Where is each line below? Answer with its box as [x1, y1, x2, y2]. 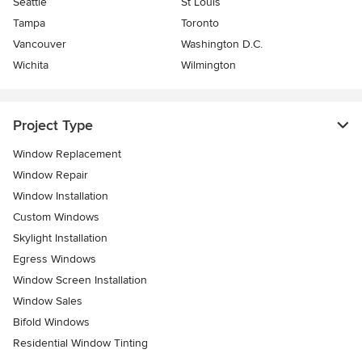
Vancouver [13, 37, 66, 52]
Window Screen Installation [13, 273, 147, 288]
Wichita [13, 58, 48, 73]
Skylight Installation [13, 231, 107, 246]
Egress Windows [13, 252, 96, 267]
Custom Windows [13, 210, 99, 225]
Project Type [13, 116, 93, 135]
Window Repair [13, 168, 88, 183]
